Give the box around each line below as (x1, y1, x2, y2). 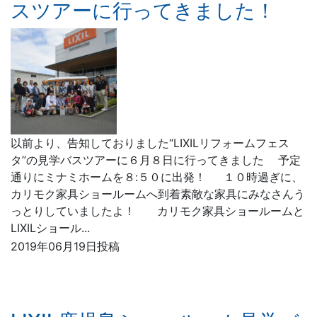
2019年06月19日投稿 (11, 239, 120, 253)
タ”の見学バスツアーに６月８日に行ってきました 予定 (11, 153, 301, 167)
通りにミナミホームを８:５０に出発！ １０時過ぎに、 (11, 170, 303, 184)
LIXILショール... (11, 221, 90, 235)
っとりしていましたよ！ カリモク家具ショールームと (11, 204, 304, 218)
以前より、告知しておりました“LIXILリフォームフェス (11, 136, 289, 150)
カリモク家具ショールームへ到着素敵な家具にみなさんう (11, 187, 305, 201)
